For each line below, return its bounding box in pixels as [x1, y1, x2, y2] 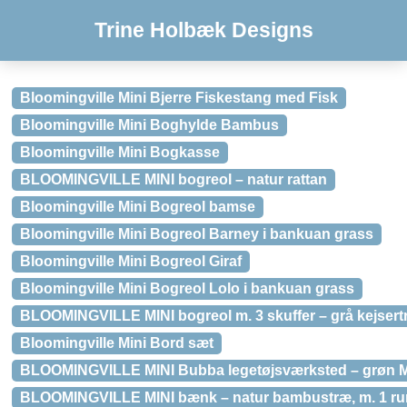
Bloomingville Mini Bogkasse [20, 144, 220, 160]
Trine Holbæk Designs [94, 18, 313, 42]
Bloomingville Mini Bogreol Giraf [20, 253, 242, 269]
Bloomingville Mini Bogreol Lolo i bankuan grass [20, 281, 354, 296]
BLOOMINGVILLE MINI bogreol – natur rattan [20, 172, 327, 187]
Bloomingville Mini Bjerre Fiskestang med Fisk [20, 90, 338, 105]
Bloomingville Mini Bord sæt [20, 335, 213, 351]
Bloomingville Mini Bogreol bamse [20, 199, 255, 214]
